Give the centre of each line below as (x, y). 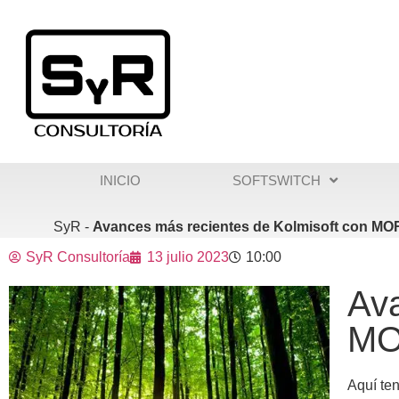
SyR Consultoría (78, 256)
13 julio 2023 (188, 256)
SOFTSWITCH (276, 180)
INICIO (120, 180)
